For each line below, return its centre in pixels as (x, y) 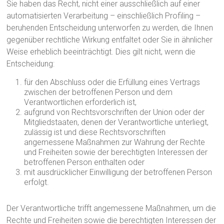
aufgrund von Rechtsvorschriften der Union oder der (114, 112)
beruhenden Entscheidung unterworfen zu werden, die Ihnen (110, 28)
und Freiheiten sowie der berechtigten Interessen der (116, 152)
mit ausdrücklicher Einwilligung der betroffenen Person (118, 172)
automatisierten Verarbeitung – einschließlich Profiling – (104, 16)
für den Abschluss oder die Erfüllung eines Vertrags (112, 82)
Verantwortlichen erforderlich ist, (80, 102)
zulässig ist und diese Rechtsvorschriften (95, 132)
